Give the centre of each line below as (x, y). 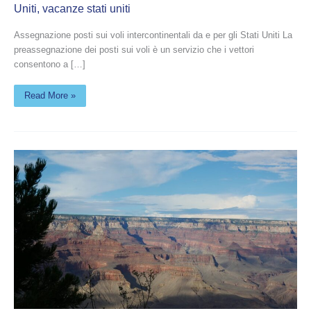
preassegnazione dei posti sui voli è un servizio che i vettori (134, 49)
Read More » (50, 95)
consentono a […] (50, 64)
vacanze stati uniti (86, 9)
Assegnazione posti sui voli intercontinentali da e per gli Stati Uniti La (153, 35)
